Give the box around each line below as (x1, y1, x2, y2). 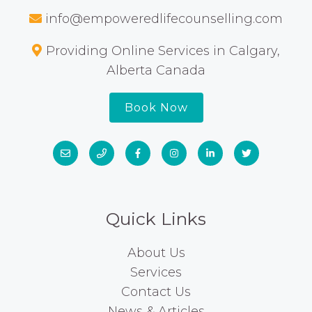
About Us (127, 244, 185, 260)
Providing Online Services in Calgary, (45, 42, 280, 58)
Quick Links (106, 208, 206, 229)
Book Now (124, 100, 188, 114)
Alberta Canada (107, 62, 205, 78)
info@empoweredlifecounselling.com (45, 10, 283, 26)
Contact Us (121, 283, 191, 299)
